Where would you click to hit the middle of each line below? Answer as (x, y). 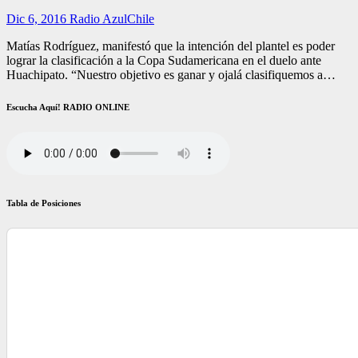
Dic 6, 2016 (38, 19)
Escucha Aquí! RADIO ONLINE (68, 107)
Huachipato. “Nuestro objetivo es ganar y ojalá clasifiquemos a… (171, 75)
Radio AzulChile (112, 19)
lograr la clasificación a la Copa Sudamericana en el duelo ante (164, 61)
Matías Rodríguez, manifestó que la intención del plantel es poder (171, 46)
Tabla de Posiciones (44, 203)
